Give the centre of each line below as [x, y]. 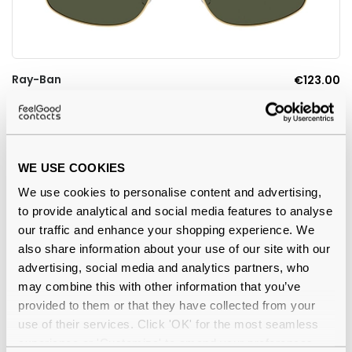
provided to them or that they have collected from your [167, 305]
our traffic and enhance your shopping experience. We [166, 229]
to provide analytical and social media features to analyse [175, 211]
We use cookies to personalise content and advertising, [170, 192]
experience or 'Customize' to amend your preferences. [167, 343]
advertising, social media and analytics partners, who [164, 267]
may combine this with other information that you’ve [159, 286]
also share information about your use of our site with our [174, 248]
